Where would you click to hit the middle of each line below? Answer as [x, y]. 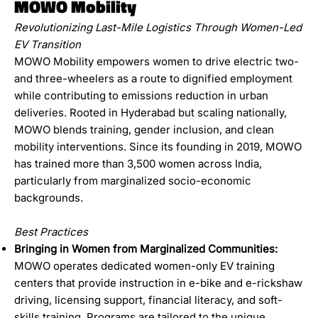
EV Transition [48, 44]
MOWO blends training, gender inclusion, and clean [144, 129]
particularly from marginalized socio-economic [133, 180]
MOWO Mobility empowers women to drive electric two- [157, 61]
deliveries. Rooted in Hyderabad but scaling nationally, [151, 112]
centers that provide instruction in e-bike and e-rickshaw [159, 283]
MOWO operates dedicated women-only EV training [145, 265]
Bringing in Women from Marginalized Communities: [146, 248]
